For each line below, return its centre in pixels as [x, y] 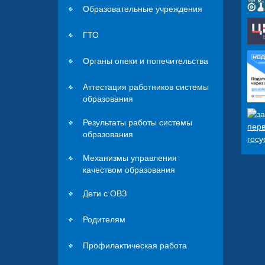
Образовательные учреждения [143, 9]
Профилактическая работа [135, 245]
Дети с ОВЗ [105, 193]
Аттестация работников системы [146, 87]
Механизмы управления [130, 158]
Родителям [104, 219]
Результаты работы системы [138, 122]
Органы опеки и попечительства [146, 61]
